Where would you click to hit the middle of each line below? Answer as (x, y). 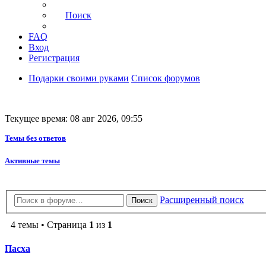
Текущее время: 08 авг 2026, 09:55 (74, 119)
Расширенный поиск (202, 200)
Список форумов (166, 78)
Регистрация (54, 58)
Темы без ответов (35, 138)
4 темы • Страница (50, 225)
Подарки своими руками (79, 78)
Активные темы (32, 161)
